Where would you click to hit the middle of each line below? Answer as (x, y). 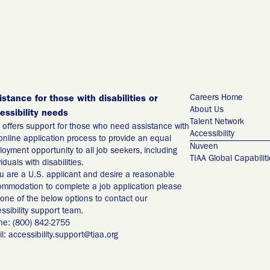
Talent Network (217, 122)
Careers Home (216, 98)
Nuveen (204, 147)
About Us (206, 110)
